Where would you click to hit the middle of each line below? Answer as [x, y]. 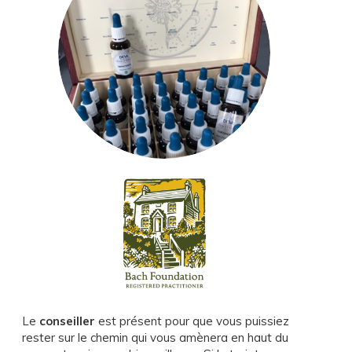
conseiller [67, 321]
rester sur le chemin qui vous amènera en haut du [155, 337]
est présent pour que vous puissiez [192, 321]
